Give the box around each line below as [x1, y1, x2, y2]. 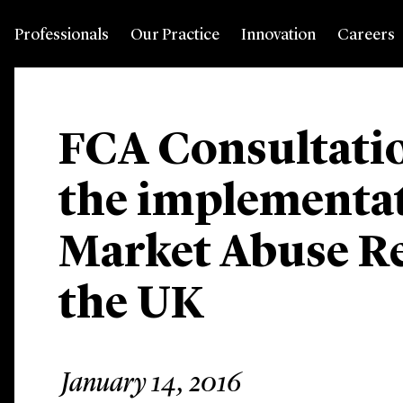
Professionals [14, 27, 109, 43]
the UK [58, 283, 205, 328]
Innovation [241, 27, 316, 43]
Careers [337, 27, 395, 43]
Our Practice [130, 27, 219, 43]
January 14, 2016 [61, 371, 242, 398]
